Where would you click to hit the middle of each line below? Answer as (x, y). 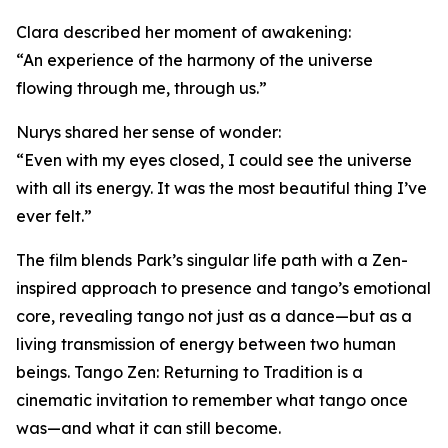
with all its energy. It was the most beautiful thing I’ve (221, 188)
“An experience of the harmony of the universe (194, 60)
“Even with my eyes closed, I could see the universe (214, 160)
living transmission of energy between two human (206, 344)
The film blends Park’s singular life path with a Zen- (212, 260)
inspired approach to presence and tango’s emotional (223, 288)
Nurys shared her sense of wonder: (148, 132)
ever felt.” (54, 216)
